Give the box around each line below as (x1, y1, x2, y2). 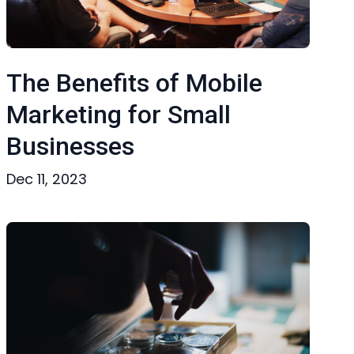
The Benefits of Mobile (6, 68, 262, 98)
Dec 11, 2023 (6, 169, 87, 189)
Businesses (6, 131, 134, 161)
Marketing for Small (6, 100, 231, 130)
